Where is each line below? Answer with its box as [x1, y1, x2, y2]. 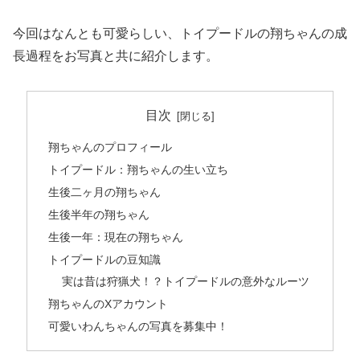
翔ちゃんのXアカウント [47, 297, 168, 311]
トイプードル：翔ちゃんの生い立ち [47, 163, 228, 177]
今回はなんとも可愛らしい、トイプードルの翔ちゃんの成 [13, 26, 347, 40]
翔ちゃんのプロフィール [47, 141, 172, 154]
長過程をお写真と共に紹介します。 [13, 48, 219, 63]
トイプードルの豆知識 [47, 252, 161, 266]
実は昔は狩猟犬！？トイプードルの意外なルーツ [62, 275, 310, 288]
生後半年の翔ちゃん [47, 207, 149, 221]
